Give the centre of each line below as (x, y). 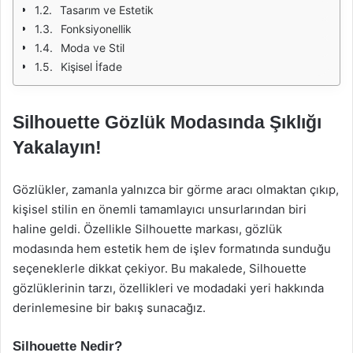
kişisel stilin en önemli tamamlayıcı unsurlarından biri (160, 209)
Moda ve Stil (93, 48)
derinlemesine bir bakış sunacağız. (109, 308)
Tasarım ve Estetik (107, 10)
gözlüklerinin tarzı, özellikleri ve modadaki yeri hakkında (168, 288)
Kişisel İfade (91, 67)
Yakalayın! (57, 147)
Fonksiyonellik (96, 29)
